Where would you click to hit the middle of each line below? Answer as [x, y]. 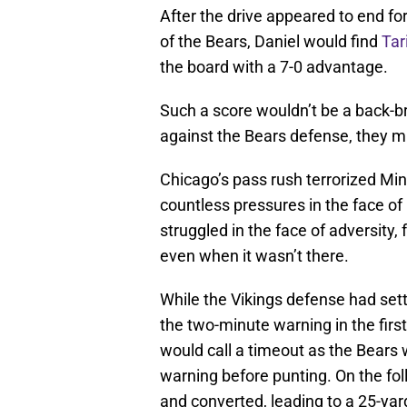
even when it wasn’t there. [254, 256]
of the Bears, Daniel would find [271, 42]
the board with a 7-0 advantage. [274, 67]
